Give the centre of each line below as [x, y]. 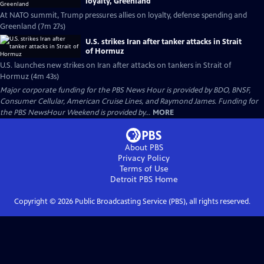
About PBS [144, 148]
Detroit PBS [131, 179]
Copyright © [36, 202]
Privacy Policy [144, 158]
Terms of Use [144, 169]
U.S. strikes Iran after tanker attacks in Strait [164, 42]
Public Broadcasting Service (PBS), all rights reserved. [161, 202]
